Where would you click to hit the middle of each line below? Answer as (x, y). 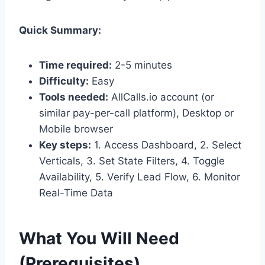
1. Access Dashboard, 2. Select (166, 145)
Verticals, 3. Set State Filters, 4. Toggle (132, 161)
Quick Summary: (60, 30)
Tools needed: (74, 97)
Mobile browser (76, 129)
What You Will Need (99, 238)
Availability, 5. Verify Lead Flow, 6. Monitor (140, 177)
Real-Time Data (76, 193)
